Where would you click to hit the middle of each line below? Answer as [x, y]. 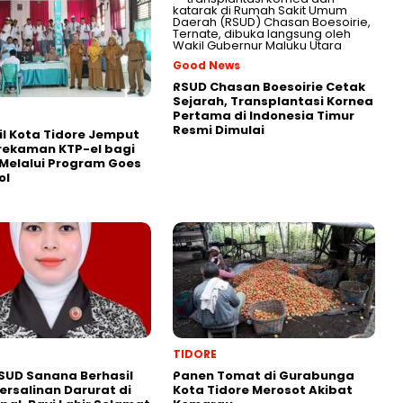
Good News [206, 66]
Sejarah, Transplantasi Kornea [273, 102]
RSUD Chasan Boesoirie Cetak [269, 87]
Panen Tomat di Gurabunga [264, 376]
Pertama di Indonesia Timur [264, 116]
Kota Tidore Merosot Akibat [263, 390]
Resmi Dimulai [219, 130]
